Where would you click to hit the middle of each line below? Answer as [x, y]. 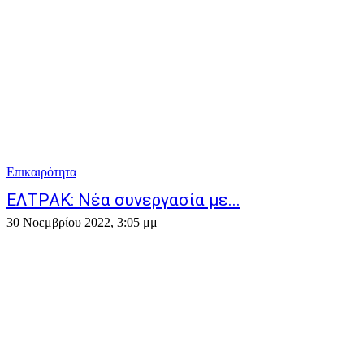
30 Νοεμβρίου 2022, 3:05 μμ [82, 222]
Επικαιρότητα [41, 172]
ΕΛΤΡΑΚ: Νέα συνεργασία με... [123, 200]
